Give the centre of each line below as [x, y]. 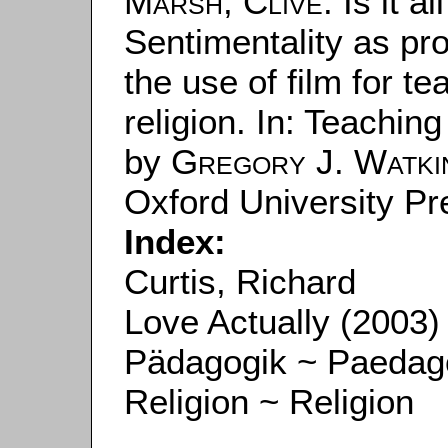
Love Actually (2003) [282, 321]
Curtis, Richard [240, 281]
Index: [175, 241]
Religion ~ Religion [269, 401]
